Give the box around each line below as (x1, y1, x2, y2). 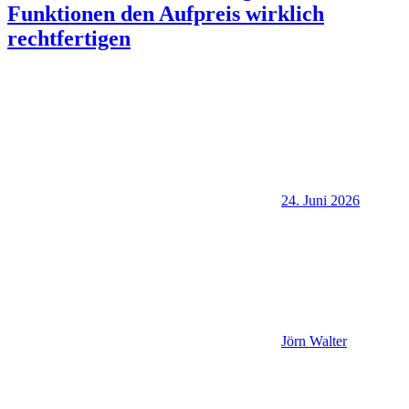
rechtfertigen (7, 26, 131, 50)
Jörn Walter (281, 333, 347, 350)
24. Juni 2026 (281, 193, 360, 209)
